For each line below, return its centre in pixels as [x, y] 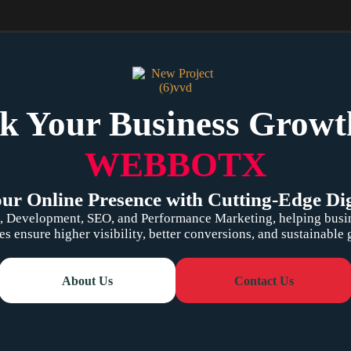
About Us [87, 280]
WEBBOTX [175, 164]
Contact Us [264, 280]
